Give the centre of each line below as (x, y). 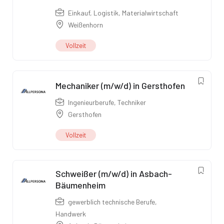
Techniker (132, 102)
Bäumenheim (80, 185)
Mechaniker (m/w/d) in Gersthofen (120, 86)
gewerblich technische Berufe (111, 202)
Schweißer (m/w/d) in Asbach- (114, 174)
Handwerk (71, 214)
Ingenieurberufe (91, 102)
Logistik (106, 13)
